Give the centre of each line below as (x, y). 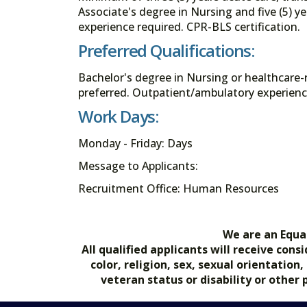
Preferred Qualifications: (166, 50)
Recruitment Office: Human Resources (179, 189)
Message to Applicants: (138, 166)
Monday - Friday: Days (135, 144)
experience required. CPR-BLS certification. (189, 26)
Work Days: (118, 116)
